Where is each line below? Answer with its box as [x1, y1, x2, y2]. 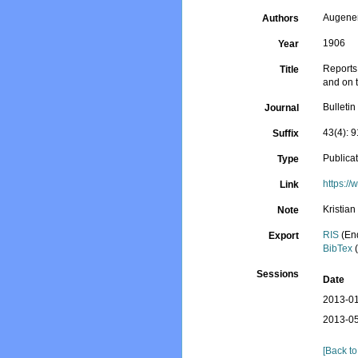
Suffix [272, 128, 300, 139]
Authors [262, 13, 300, 24]
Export [268, 230, 300, 241]
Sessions [257, 268, 300, 280]
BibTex [323, 243, 353, 254]
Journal [265, 102, 300, 113]
